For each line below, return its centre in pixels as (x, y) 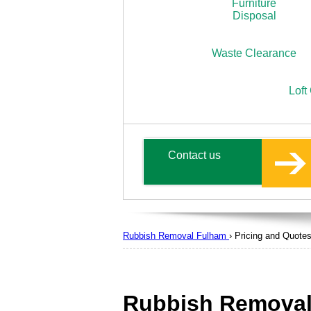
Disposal (254, 16)
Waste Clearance (254, 53)
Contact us (194, 155)
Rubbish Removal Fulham (175, 236)
